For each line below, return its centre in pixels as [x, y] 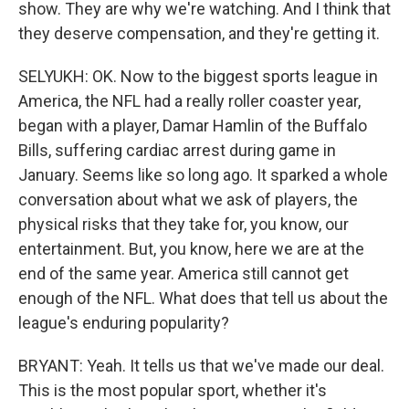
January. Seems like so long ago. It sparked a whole [203, 175]
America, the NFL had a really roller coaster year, [189, 101]
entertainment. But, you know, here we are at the [191, 249]
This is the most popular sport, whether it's [173, 390]
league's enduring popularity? [124, 323]
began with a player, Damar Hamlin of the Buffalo [193, 126]
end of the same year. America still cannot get [184, 273]
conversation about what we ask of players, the [188, 199]
